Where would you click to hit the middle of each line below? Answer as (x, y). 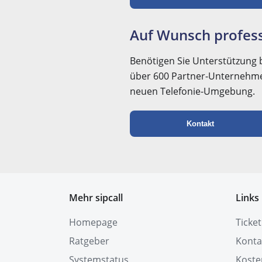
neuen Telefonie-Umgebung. (192, 91)
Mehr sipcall (96, 198)
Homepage (93, 222)
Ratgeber (89, 241)
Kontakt (200, 124)
